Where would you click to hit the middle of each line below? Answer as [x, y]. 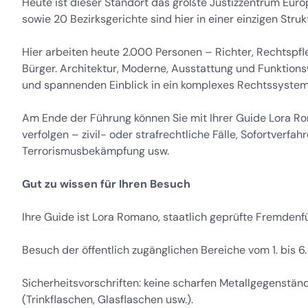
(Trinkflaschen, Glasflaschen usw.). [108, 299]
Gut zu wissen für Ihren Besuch [106, 184]
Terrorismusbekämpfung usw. [96, 151]
